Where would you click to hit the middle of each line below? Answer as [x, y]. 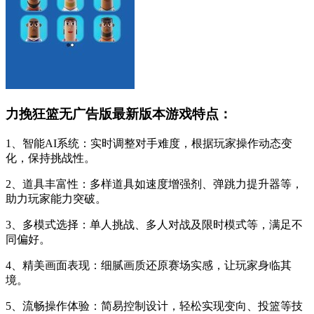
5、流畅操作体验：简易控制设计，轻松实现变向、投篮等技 [154, 306]
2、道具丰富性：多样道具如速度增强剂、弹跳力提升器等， [154, 184]
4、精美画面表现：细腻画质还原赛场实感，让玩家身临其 [149, 265]
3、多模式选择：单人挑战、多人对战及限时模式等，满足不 [154, 224]
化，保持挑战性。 [50, 158]
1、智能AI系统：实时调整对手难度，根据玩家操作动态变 [149, 143]
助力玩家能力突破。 [56, 198]
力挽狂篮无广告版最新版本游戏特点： [119, 114]
